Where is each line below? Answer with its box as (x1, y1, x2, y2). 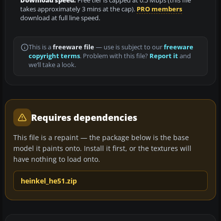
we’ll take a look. (29, 60, 76, 69)
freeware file (53, 42, 94, 51)
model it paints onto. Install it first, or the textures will (13, 143, 191, 153)
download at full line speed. (20, 13, 100, 22)
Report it (149, 51, 178, 60)
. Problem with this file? (80, 51, 149, 60)
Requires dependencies (31, 111, 137, 123)
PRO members (137, 4, 182, 13)
